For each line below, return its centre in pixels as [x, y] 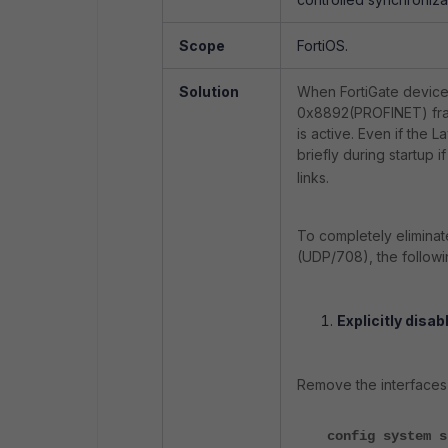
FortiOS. [322, 45]
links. [313, 177]
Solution [209, 91]
